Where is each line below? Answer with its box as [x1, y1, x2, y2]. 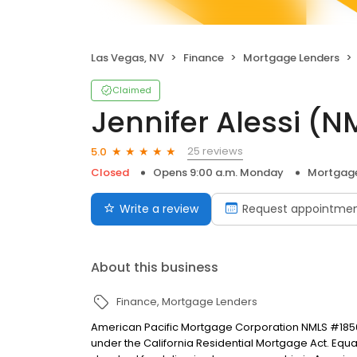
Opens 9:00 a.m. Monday [153, 165, 284, 180]
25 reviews [187, 143, 243, 159]
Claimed [112, 84, 151, 96]
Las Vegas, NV [91, 50, 164, 65]
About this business [91, 258, 218, 277]
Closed [91, 165, 129, 180]
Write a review [120, 201, 198, 217]
